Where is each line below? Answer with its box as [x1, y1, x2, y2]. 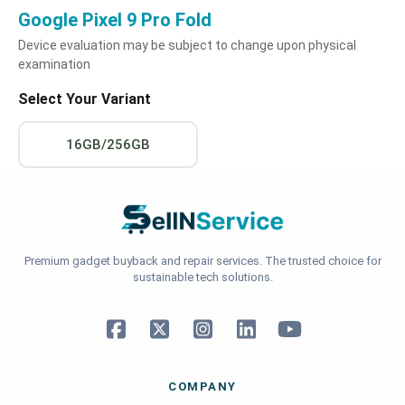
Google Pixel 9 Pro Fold [18, 8, 212, 31]
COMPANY [168, 379, 237, 393]
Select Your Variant [18, 89, 151, 108]
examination [18, 56, 90, 71]
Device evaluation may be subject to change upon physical [18, 37, 356, 52]
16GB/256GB [66, 136, 150, 153]
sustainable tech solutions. [132, 269, 273, 284]
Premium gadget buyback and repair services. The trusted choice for [24, 253, 381, 268]
